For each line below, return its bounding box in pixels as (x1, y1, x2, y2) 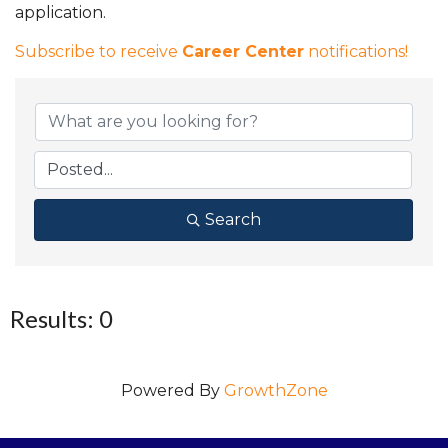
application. (15, 2, 110, 22)
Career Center (182, 41, 304, 61)
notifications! (304, 41, 408, 61)
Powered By (120, 380, 224, 400)
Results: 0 (10, 303, 113, 333)
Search (204, 209, 261, 229)
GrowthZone (223, 380, 328, 400)
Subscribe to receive (15, 41, 182, 61)
